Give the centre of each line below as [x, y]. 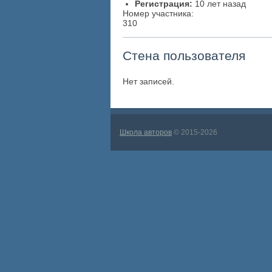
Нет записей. [148, 81]
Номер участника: [158, 14]
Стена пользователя [184, 55]
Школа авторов [146, 132]
